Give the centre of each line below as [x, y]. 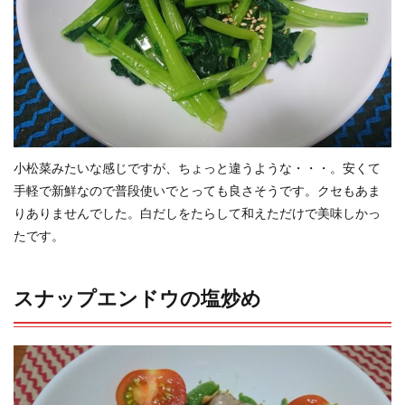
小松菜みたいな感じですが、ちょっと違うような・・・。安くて [197, 167]
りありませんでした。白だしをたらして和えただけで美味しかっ [197, 212]
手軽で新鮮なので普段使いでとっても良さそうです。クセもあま [197, 190]
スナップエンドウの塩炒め [137, 297]
